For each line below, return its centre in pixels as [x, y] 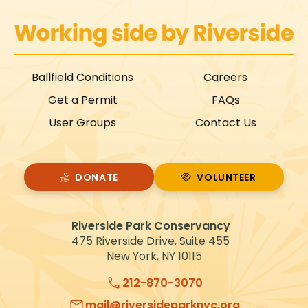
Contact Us [225, 123]
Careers [225, 78]
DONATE [97, 178]
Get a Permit [82, 100]
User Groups [82, 123]
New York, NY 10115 [154, 256]
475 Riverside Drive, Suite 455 [154, 241]
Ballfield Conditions [82, 78]
